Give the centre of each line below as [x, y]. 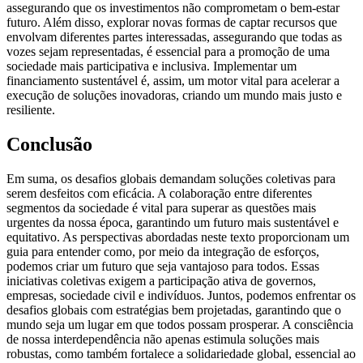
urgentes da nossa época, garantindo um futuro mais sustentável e [173, 222]
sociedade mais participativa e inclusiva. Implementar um [152, 66]
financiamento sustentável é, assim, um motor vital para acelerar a [173, 81]
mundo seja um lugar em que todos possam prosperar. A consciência [180, 324]
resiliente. [31, 110]
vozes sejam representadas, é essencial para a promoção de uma [168, 51]
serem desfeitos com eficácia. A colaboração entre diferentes [159, 193]
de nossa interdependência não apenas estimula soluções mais [163, 339]
